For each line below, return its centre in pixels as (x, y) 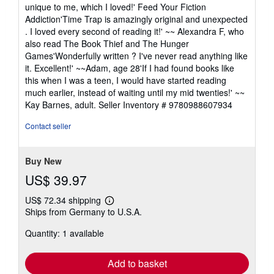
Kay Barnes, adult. (62, 104)
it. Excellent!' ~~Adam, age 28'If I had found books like (130, 68)
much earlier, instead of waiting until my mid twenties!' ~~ (135, 92)
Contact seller (48, 125)
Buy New (43, 161)
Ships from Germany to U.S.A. (83, 211)
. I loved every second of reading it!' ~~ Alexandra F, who (135, 31)
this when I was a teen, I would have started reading (126, 80)
